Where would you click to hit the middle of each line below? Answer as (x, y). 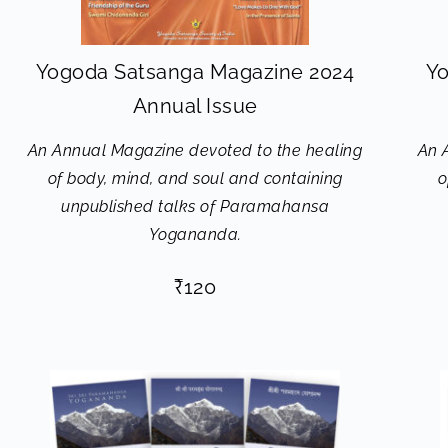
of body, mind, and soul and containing (195, 178)
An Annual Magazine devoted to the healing (195, 150)
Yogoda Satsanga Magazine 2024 (195, 72)
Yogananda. (195, 234)
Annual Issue (195, 106)
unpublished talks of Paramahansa (195, 206)
